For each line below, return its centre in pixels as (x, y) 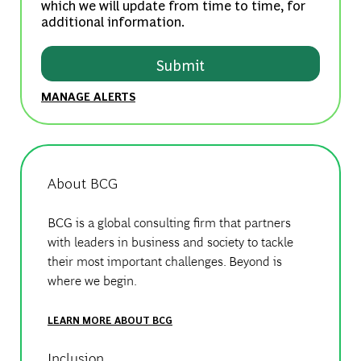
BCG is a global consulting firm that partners (169, 222)
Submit (180, 64)
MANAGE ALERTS (88, 95)
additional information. (112, 21)
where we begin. (92, 280)
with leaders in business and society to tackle (170, 242)
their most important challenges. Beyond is (164, 261)
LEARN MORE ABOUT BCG (110, 320)
